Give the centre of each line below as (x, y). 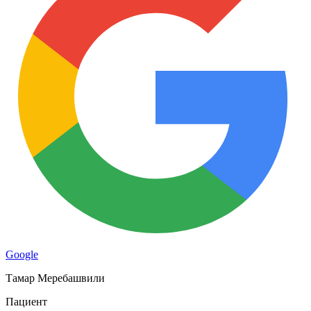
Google (22, 254)
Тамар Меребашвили (55, 278)
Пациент (26, 301)
